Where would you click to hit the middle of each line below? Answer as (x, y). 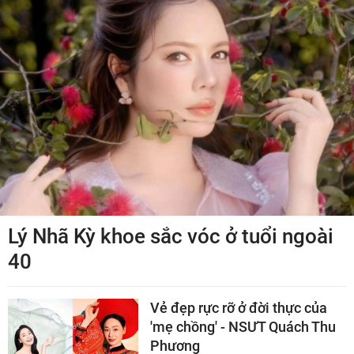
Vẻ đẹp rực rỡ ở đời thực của (239, 307)
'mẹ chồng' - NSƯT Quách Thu (243, 326)
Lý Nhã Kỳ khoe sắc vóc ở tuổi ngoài (171, 236)
